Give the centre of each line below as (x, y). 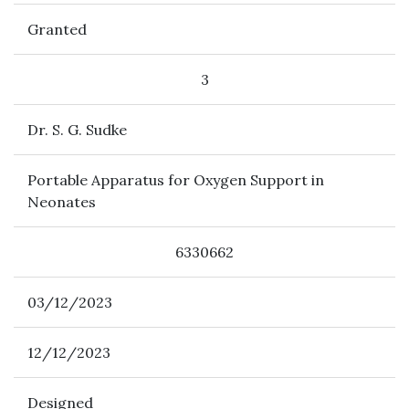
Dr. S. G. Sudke (77, 130)
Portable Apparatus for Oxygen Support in (176, 180)
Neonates (62, 202)
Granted (57, 29)
